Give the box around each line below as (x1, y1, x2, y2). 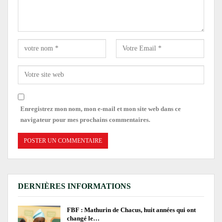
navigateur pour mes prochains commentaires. (20, 116, 150, 124)
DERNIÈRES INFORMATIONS (18, 182, 131, 191)
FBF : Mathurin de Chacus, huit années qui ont (67, 206, 196, 214)
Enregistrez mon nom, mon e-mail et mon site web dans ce (20, 105, 181, 113)
